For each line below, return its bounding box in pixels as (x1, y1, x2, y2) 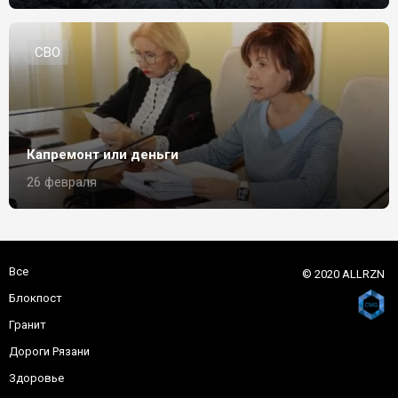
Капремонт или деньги (27, 147, 179, 163)
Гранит (9, 318, 46, 331)
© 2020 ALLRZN (302, 267, 385, 281)
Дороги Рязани (9, 345, 90, 358)
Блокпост (9, 291, 62, 305)
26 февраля (27, 174, 97, 190)
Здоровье (9, 371, 64, 385)
